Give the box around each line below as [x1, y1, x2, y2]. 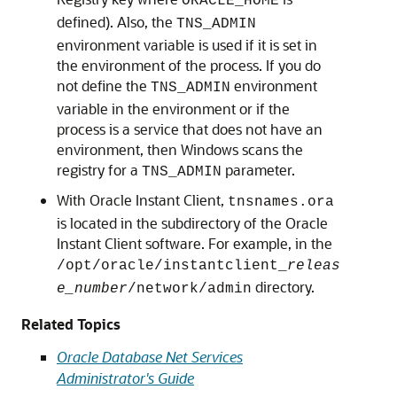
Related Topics [21, 315, 121, 333]
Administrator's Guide [57, 369, 194, 387]
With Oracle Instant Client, [57, 191, 228, 209]
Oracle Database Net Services [57, 347, 243, 366]
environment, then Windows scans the [57, 140, 303, 159]
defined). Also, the [57, 12, 176, 31]
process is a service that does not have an [57, 120, 323, 138]
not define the [57, 76, 151, 95]
